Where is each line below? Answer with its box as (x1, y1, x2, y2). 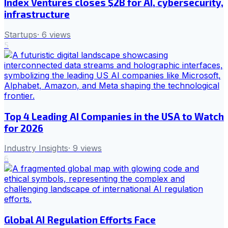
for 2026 (4, 122, 43, 134)
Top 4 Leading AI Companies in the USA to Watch (4, 110, 224, 122)
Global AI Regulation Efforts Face (4, 214, 156, 226)
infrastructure (4, 8, 70, 20)
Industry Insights (4, 143, 68, 154)
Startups (4, 29, 37, 40)
